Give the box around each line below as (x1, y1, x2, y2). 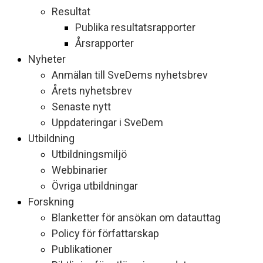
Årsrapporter (75, 37, 134, 49)
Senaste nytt (52, 100, 111, 113)
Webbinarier (52, 164, 107, 176)
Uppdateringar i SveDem (52, 116, 163, 129)
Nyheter (28, 53, 66, 65)
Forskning (28, 195, 74, 208)
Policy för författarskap (52, 227, 159, 240)
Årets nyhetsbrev (52, 85, 132, 97)
